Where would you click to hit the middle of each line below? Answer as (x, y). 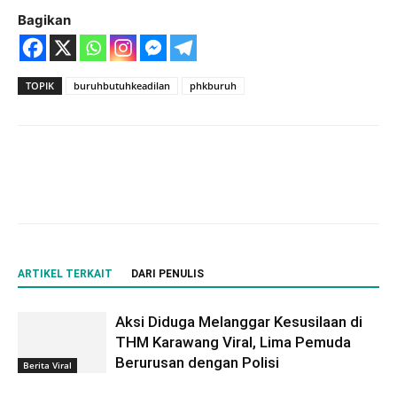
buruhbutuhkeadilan (122, 86)
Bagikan (44, 20)
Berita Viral (47, 365)
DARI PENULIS (167, 274)
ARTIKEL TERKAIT (65, 274)
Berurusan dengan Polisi (197, 362)
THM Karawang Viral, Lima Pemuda (233, 342)
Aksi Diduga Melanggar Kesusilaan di (239, 322)
